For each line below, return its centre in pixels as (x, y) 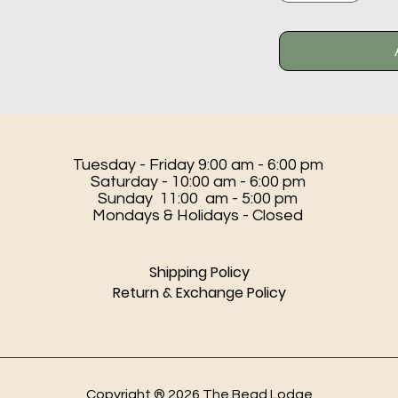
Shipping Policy (199, 273)
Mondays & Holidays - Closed (198, 216)
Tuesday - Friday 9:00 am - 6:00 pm (198, 165)
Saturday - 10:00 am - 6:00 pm (198, 182)
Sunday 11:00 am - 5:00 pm (198, 199)
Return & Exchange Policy (199, 293)
